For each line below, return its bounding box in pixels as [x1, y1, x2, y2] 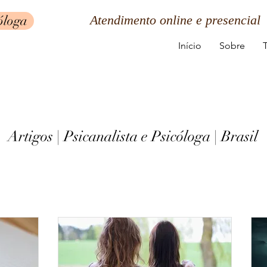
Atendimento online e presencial [89, 13, 260, 27]
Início [178, 40, 201, 51]
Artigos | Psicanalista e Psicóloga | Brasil [8, 127, 258, 145]
